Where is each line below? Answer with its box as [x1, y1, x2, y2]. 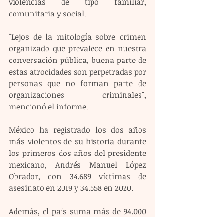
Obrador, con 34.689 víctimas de [9, 170, 146, 182]
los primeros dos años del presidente [9, 147, 146, 158]
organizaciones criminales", [9, 89, 146, 100]
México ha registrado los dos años [9, 124, 146, 135]
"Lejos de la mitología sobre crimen [9, 31, 146, 42]
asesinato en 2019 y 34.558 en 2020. [9, 182, 133, 193]
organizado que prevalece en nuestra [9, 43, 146, 54]
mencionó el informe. [9, 101, 88, 112]
